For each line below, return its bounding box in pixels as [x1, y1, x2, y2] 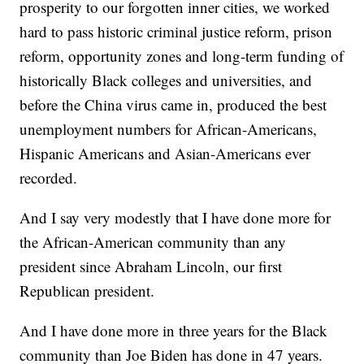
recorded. [19, 167, 78, 188]
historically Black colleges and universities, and [19, 70, 313, 91]
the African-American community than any [19, 232, 287, 253]
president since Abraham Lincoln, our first [19, 256, 283, 277]
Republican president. [19, 280, 155, 301]
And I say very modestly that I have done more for [19, 207, 331, 228]
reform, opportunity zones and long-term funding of [19, 45, 344, 67]
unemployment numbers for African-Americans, [19, 119, 318, 140]
